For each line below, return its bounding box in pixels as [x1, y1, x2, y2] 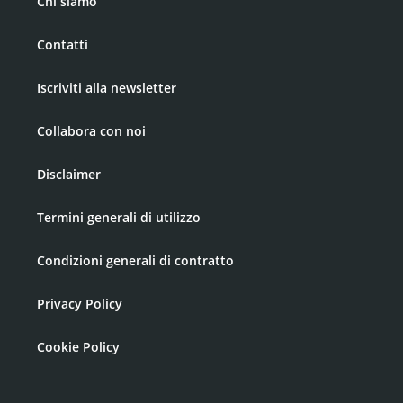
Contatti [37, 35, 88, 53]
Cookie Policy [37, 337, 120, 355]
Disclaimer [37, 165, 101, 183]
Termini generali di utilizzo [37, 208, 201, 226]
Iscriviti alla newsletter [37, 78, 176, 96]
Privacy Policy [37, 294, 122, 312]
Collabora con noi [37, 121, 146, 139]
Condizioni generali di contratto [37, 251, 234, 269]
